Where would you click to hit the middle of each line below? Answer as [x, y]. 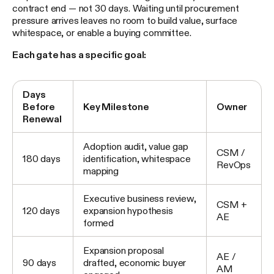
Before [39, 107]
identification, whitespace [137, 159]
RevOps [234, 165]
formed [99, 223]
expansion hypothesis [128, 211]
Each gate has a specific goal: [80, 55]
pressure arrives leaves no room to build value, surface [125, 20]
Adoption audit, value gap [136, 146]
